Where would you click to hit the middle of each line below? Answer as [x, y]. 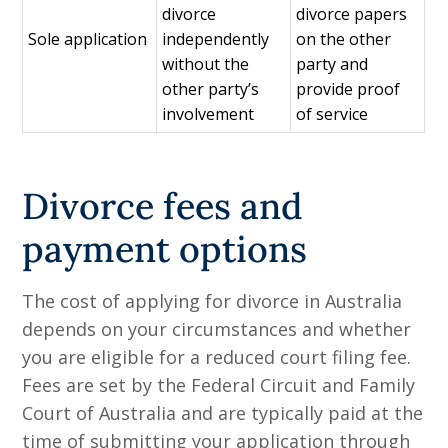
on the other [344, 39]
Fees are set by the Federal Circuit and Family [219, 385]
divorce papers [352, 14]
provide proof [348, 89]
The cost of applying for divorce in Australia [212, 301]
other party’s [211, 89]
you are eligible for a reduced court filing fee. [217, 357]
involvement [210, 114]
